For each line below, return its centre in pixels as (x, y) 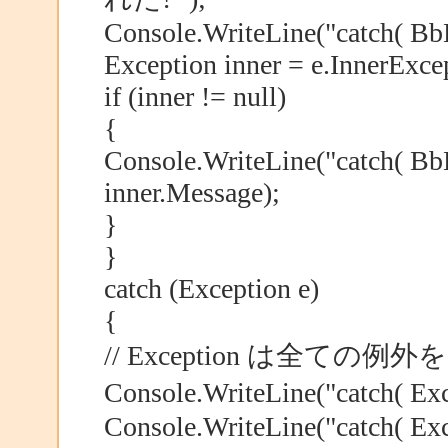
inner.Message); (191, 192)
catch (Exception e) (211, 288)
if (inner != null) (194, 96)
